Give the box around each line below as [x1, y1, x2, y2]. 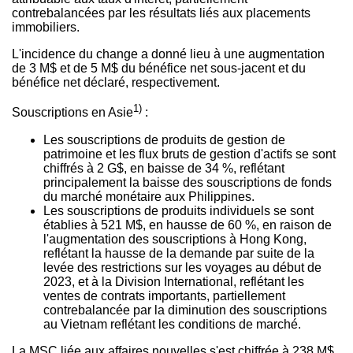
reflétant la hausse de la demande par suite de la [43, 246, 314, 260]
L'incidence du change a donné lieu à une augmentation [12, 47, 325, 61]
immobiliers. [12, 20, 80, 35]
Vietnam [61, 317, 107, 331]
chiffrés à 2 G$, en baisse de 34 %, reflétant [43, 161, 284, 175]
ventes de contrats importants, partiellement [43, 288, 285, 303]
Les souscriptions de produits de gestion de [43, 132, 285, 147]
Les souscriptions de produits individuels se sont [43, 203, 314, 217]
